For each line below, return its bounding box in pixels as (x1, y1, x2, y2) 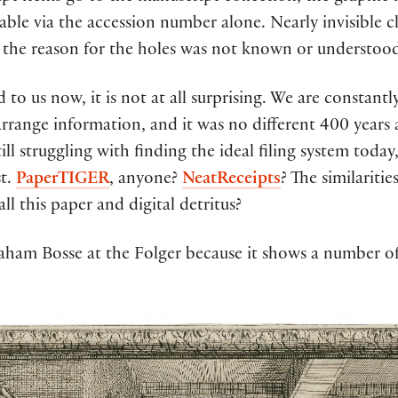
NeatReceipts (182, 171, 281, 189)
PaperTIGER (16, 171, 109, 189)
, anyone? (109, 171, 182, 189)
